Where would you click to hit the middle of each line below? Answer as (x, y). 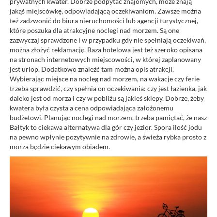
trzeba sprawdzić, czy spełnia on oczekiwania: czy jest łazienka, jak (108, 88)
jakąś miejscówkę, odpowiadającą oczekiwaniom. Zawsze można (105, 11)
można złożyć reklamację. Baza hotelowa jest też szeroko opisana (106, 49)
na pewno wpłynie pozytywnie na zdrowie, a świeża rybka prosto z (108, 137)
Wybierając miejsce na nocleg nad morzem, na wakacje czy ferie (105, 78)
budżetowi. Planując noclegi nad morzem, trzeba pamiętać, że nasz (108, 117)
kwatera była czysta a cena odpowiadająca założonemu (92, 108)
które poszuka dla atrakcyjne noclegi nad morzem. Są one (94, 30)
